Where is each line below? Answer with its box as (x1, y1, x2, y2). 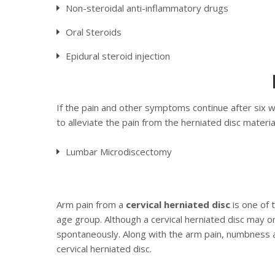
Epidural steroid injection (66, 50, 170, 62)
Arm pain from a (56, 198, 126, 211)
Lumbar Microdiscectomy (66, 145, 172, 158)
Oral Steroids (66, 26, 122, 38)
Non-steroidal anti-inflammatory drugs (66, 2, 228, 14)
